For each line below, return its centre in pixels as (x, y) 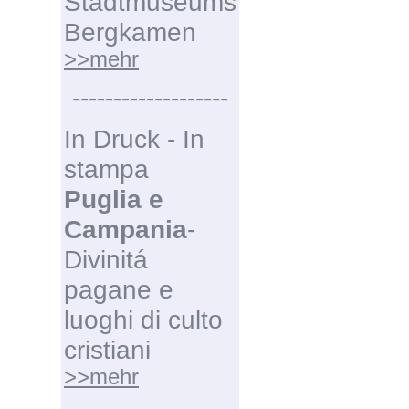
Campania (126, 229)
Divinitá (106, 259)
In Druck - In (134, 139)
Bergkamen (130, 32)
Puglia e (114, 199)
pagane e (119, 289)
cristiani (107, 350)
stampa (106, 169)
